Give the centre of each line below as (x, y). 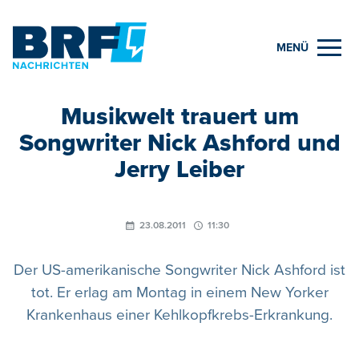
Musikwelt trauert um (179, 116)
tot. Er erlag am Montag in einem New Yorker (179, 292)
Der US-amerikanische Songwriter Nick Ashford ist (179, 270)
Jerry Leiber (179, 169)
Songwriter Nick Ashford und (179, 143)
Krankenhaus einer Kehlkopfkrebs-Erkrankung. (179, 315)
